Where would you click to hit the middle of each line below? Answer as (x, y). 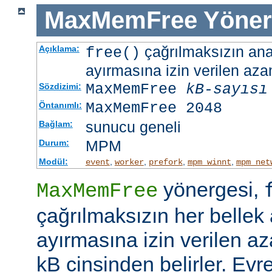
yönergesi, (211, 189)
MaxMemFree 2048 (154, 108)
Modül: (53, 161)
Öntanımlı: (60, 105)
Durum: (54, 142)
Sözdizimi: (60, 86)
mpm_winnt (209, 162)
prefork (165, 162)
